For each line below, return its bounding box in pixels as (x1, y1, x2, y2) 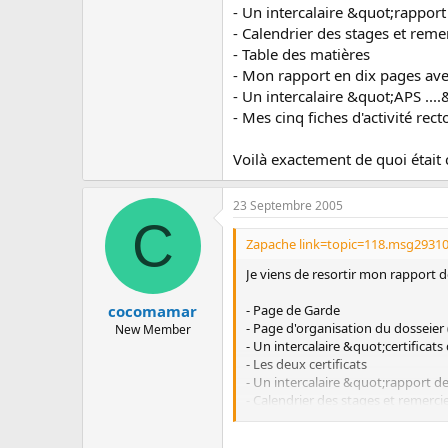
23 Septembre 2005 (233, 196, 343, 214)
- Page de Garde (246, 300, 340, 319)
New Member (114, 321, 191, 338)
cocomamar (108, 301, 197, 321)
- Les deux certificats (246, 354, 367, 373)
